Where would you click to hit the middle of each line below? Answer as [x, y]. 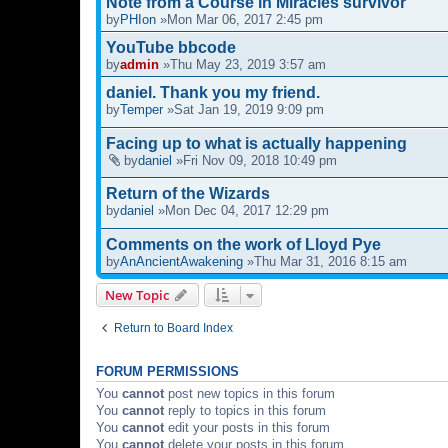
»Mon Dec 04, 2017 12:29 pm [241, 211]
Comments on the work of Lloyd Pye [243, 245]
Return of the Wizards [188, 194]
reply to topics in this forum [245, 411]
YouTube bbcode [171, 47]
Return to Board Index [173, 328]
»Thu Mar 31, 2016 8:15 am [325, 262]
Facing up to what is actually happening [256, 143]
